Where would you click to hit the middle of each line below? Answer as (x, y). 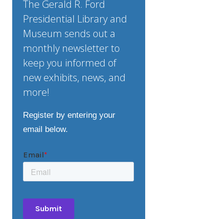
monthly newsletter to (72, 48)
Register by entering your (69, 115)
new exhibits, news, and (75, 77)
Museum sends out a (69, 33)
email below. (46, 129)
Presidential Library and (75, 19)
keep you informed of (70, 63)
